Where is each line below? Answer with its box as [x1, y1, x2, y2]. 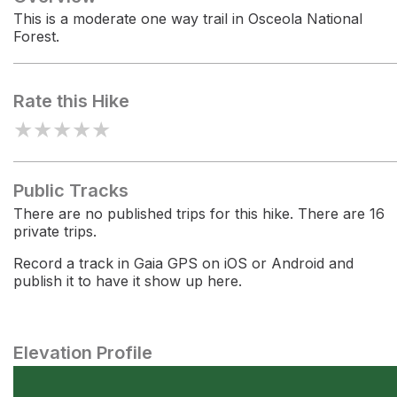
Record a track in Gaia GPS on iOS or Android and [13, 254, 354, 272]
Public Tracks [13, 180, 128, 201]
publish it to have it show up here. [13, 272, 242, 290]
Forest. [13, 27, 59, 45]
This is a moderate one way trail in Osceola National [13, 10, 362, 27]
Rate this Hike [13, 90, 129, 112]
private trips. [13, 222, 97, 240]
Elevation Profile [13, 342, 152, 363]
